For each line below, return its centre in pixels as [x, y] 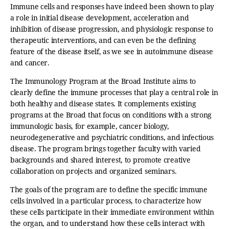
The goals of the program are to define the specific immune [109, 189]
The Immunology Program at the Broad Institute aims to [103, 81]
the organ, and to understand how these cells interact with [108, 223]
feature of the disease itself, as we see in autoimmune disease [112, 51]
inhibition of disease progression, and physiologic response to [112, 29]
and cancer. [31, 63]
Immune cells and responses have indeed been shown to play [112, 6]
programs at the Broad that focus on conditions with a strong [111, 115]
